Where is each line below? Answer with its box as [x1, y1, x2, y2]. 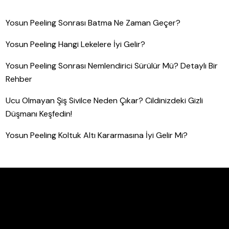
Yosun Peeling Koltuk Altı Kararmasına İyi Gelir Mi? [6, 129, 188, 141]
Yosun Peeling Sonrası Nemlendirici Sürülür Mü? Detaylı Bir [6, 60, 218, 71]
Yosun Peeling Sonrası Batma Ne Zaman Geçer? [6, 17, 181, 28]
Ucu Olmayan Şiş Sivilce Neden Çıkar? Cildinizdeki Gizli [6, 95, 203, 106]
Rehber [6, 73, 33, 84]
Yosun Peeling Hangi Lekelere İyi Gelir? [6, 38, 146, 50]
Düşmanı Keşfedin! [6, 108, 73, 119]
